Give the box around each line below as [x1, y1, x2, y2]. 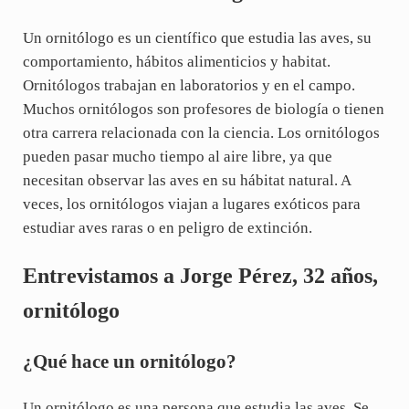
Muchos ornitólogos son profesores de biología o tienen [22, 100, 384, 118]
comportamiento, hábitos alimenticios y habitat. [22, 52, 330, 70]
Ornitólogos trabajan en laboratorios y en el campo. [22, 76, 355, 94]
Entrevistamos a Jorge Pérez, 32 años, [22, 263, 378, 288]
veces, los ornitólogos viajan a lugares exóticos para [22, 194, 361, 213]
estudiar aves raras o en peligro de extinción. [22, 218, 312, 236]
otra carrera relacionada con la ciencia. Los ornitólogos [22, 123, 380, 142]
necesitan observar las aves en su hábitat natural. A [22, 171, 351, 189]
